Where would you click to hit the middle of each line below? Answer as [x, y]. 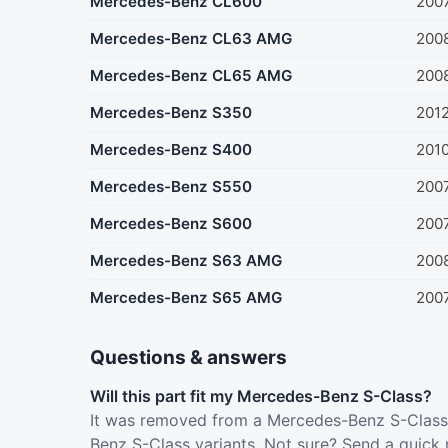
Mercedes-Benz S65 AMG [186, 298]
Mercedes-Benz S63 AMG [186, 261]
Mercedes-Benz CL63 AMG [191, 39]
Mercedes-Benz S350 [171, 113]
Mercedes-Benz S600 [171, 224]
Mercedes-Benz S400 [171, 150]
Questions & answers [188, 358]
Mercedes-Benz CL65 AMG [191, 76]
